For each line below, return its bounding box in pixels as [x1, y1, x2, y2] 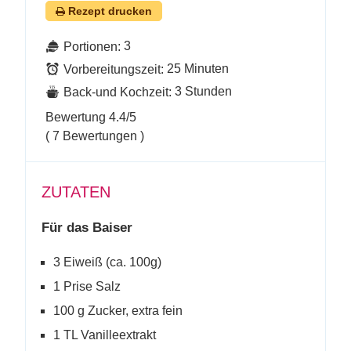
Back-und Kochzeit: [63, 85, 172, 99]
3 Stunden [175, 85, 232, 98]
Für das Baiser [42, 220, 132, 235]
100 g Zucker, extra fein [53, 304, 183, 317]
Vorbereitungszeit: [63, 63, 164, 76]
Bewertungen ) [60, 129, 144, 143]
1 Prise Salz [53, 280, 121, 293]
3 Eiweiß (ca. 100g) [53, 255, 161, 269]
